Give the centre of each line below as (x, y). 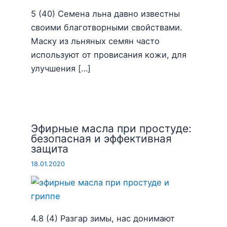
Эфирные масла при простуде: (111, 128)
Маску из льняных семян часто (96, 41)
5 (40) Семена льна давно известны (106, 14)
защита (50, 148)
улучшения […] (61, 69)
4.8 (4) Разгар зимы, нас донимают (103, 218)
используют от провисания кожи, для (109, 55)
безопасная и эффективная (102, 138)
